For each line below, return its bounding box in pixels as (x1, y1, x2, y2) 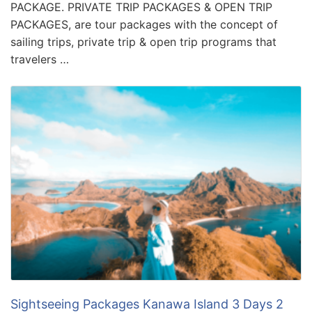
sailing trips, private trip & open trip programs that (10, 35, 276, 49)
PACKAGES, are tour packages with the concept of (10, 17, 278, 32)
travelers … (10, 52, 69, 67)
